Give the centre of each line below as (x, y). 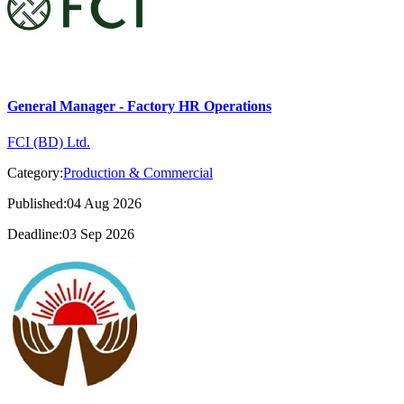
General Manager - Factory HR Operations (139, 106)
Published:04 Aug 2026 (74, 203)
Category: (35, 172)
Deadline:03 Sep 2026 (71, 234)
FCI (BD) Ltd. (49, 142)
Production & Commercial (138, 172)
